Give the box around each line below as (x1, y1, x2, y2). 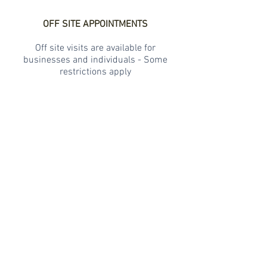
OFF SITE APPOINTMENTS (43, 18, 148, 30)
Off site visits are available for (35, 42, 156, 54)
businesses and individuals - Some (23, 54, 167, 66)
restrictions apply (60, 66, 131, 78)
